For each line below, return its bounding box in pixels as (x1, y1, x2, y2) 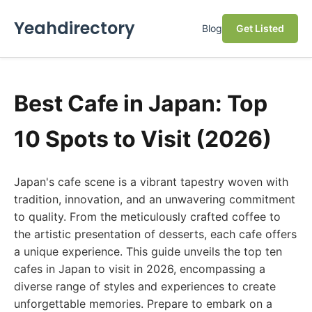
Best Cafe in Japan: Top (14, 90, 267, 117)
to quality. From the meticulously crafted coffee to (14, 210, 281, 224)
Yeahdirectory (14, 17, 135, 40)
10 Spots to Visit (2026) (14, 125, 272, 153)
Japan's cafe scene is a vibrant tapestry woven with (14, 175, 288, 189)
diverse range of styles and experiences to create (14, 279, 276, 293)
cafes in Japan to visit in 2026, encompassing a (14, 262, 265, 276)
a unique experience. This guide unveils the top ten (14, 244, 282, 258)
